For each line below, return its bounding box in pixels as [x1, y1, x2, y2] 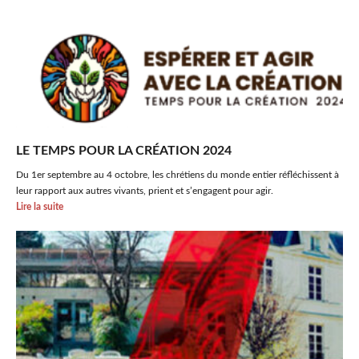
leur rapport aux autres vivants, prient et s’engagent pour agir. [16, 186, 273, 196]
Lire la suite [16, 202, 63, 212]
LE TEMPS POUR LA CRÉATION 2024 [16, 144, 232, 157]
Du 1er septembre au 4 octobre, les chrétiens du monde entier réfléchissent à [16, 170, 339, 179]
